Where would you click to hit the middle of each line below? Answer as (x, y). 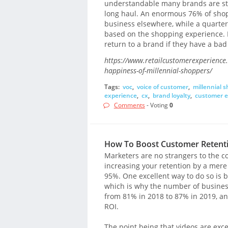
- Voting (157, 105)
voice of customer (162, 87)
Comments (129, 105)
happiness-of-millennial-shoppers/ (158, 71)
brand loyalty (171, 95)
